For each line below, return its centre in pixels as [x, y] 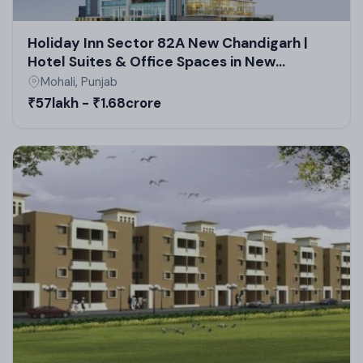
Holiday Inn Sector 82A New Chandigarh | [168, 43]
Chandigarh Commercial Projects [141, 81]
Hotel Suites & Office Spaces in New [152, 62]
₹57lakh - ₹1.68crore [94, 103]
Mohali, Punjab [79, 82]
